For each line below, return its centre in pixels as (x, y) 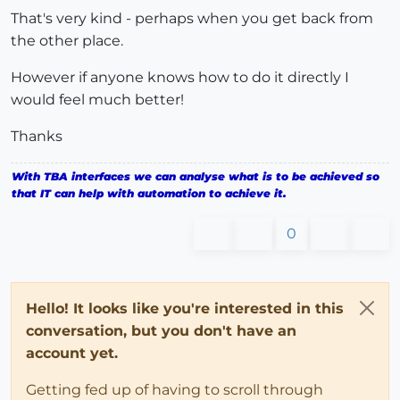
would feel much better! (97, 99)
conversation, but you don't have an (161, 330)
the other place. (67, 40)
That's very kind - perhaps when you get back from (192, 18)
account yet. (72, 353)
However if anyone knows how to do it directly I (180, 77)
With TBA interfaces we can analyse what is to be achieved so (196, 176)
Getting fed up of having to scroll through (175, 389)
